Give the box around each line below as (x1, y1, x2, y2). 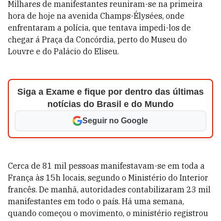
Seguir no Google (82, 116, 148, 125)
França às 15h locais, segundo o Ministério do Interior (8, 173, 208, 183)
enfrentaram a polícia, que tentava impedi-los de (8, 23, 191, 33)
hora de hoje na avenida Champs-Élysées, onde (8, 11, 184, 21)
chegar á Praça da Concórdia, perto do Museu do (8, 35, 187, 44)
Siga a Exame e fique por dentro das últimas (17, 87, 204, 97)
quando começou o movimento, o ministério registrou (8, 208, 208, 218)
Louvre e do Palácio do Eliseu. (8, 46, 119, 56)
